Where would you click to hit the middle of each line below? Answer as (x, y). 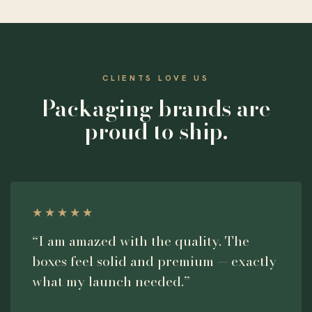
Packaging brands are (156, 108)
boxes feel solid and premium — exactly (154, 261)
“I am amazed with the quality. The (141, 241)
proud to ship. (156, 131)
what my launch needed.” (111, 281)
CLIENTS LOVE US (156, 77)
